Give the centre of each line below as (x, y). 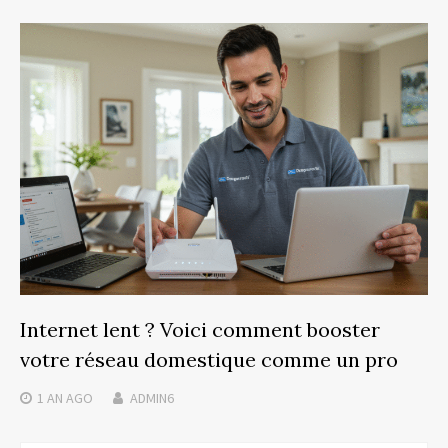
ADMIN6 (152, 398)
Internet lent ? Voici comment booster (200, 330)
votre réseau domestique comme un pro (209, 360)
